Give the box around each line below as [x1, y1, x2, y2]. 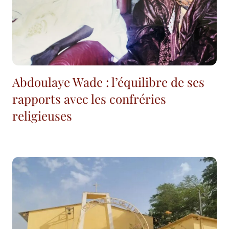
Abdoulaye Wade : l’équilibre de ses [12, 74, 204, 90]
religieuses [12, 107, 72, 124]
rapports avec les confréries [12, 90, 166, 107]
